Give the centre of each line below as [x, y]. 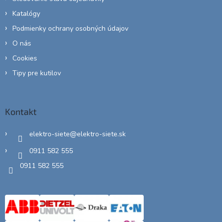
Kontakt [21, 111]
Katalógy [26, 13]
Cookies [25, 58]
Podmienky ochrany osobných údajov [70, 28]
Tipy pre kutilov [37, 73]
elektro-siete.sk [101, 134]
